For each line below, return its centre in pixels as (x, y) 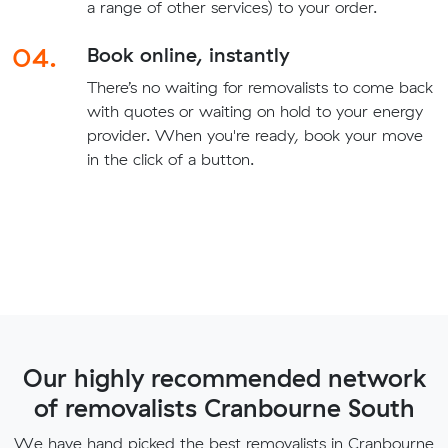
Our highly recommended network (224, 377)
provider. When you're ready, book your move (254, 134)
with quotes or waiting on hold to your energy (254, 110)
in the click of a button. (170, 158)
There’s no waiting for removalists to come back (259, 86)
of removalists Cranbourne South (224, 407)
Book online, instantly (188, 54)
